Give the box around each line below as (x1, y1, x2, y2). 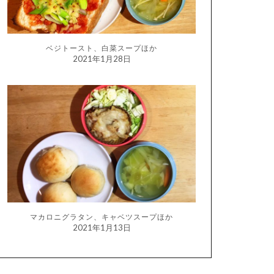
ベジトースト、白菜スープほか (46, 43, 157, 53)
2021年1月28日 (72, 54, 131, 64)
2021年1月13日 (72, 223, 131, 233)
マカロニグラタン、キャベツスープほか (30, 212, 173, 222)
